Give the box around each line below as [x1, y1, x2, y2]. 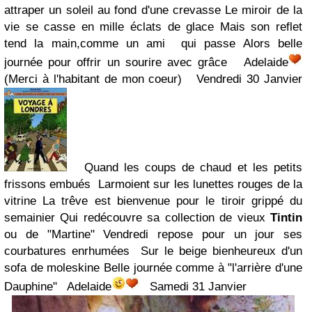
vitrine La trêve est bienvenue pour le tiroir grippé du [4, 194, 302, 208]
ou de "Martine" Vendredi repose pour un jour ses [4, 227, 302, 241]
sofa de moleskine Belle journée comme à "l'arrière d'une [4, 260, 302, 274]
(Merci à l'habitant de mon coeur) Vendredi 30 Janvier [4, 72, 302, 86]
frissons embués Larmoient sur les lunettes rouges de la [4, 177, 302, 191]
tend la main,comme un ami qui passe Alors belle [4, 36, 302, 50]
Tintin [270, 210, 302, 224]
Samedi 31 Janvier [139, 279, 253, 293]
